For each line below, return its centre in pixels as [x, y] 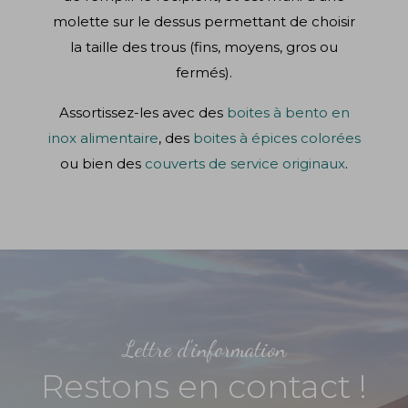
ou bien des [102, 164]
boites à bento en [288, 113]
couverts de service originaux [245, 164]
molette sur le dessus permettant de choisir [204, 22]
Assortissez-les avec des [143, 113]
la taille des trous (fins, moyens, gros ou [204, 47]
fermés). [204, 73]
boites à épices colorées [276, 138]
